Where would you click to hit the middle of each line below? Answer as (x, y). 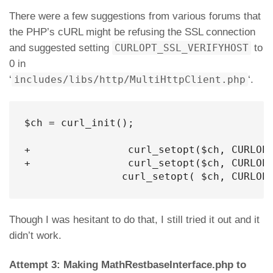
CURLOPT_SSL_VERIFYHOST (182, 48)
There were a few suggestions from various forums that (135, 16)
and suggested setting (61, 48)
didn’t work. (35, 236)
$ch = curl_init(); (79, 123)
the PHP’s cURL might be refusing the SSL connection (132, 32)
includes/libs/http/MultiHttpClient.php (130, 80)
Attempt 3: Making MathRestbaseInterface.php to (128, 265)
